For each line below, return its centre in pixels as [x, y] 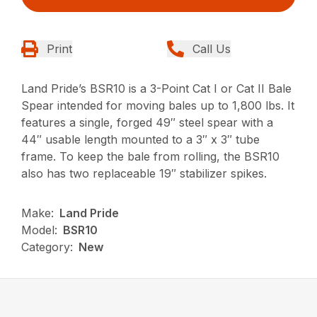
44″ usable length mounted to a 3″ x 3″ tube [141, 140]
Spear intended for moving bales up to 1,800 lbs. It [158, 106]
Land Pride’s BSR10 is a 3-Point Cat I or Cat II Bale [157, 89]
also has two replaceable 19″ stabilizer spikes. [144, 174]
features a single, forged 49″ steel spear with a [148, 123]
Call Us [212, 49]
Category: [47, 247]
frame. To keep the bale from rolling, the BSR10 [151, 157]
